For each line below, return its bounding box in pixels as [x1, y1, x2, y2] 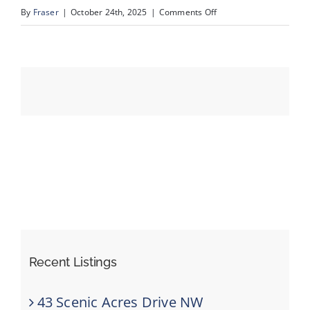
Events [15, 39, 46, 53]
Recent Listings [28, 255, 117, 270]
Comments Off [158, 6, 217, 18]
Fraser [33, 6, 59, 18]
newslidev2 [216, 24, 261, 36]
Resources [15, 84, 64, 98]
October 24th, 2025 [71, 6, 147, 18]
